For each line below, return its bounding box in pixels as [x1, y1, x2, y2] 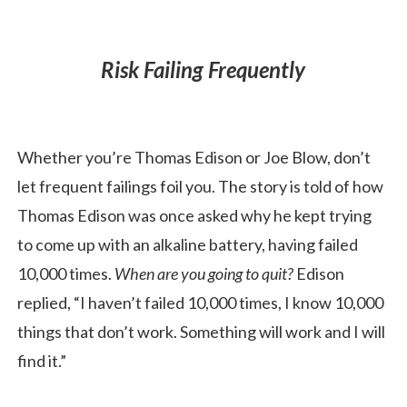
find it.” [17, 350, 66, 371]
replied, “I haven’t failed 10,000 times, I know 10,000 [17, 292, 383, 313]
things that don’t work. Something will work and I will [17, 321, 385, 342]
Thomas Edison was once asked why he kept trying [17, 204, 372, 225]
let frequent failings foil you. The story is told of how [17, 175, 383, 196]
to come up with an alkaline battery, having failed [17, 233, 358, 254]
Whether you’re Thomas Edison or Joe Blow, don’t [17, 146, 371, 167]
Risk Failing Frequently [100, 55, 305, 83]
